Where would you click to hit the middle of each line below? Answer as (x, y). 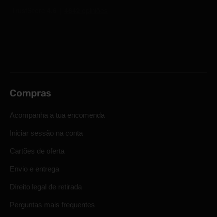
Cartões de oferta (37, 151)
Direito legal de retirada (46, 187)
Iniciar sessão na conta (46, 133)
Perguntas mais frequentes (52, 205)
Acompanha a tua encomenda (57, 115)
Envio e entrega (34, 169)
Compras (31, 93)
